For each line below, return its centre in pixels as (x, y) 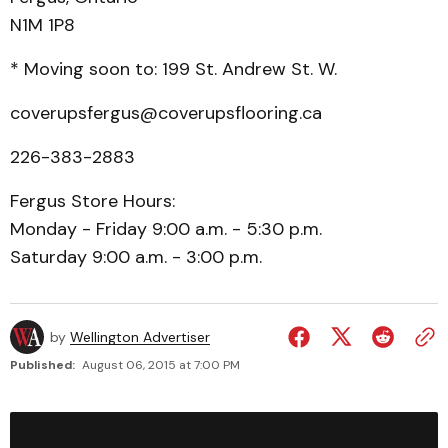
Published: (42, 365)
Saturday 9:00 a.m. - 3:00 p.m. (136, 257)
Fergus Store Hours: (92, 201)
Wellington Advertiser (140, 337)
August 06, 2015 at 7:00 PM (161, 365)
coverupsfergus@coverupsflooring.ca (166, 113)
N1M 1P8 (42, 25)
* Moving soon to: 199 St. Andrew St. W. (173, 69)
